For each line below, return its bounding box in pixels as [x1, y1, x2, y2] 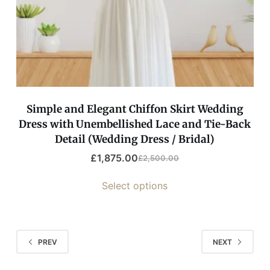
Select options [102, 180, 168, 192]
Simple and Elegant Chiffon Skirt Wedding [26, 102, 243, 116]
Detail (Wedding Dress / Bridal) [55, 133, 215, 146]
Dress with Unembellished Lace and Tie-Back [19, 118, 251, 131]
